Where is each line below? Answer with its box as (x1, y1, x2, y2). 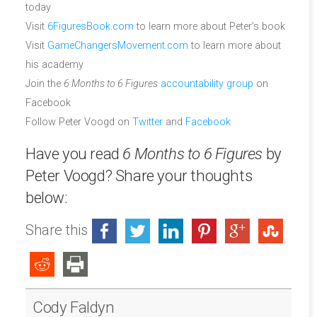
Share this (25, 221, 88, 238)
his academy (25, 58, 83, 71)
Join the (25, 77, 64, 90)
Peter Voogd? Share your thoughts (25, 166, 253, 185)
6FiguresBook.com (47, 20, 134, 33)
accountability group (161, 77, 253, 90)
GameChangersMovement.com (47, 39, 188, 52)
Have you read (25, 144, 123, 163)
